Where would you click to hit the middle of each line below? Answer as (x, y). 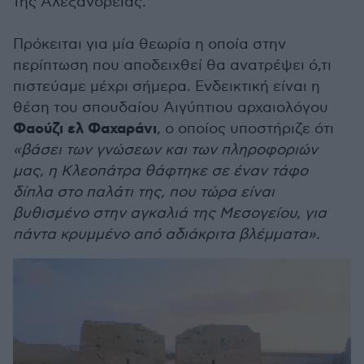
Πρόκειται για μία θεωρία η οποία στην (149, 44)
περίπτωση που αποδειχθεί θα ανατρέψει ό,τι (172, 65)
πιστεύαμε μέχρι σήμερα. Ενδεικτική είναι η (167, 87)
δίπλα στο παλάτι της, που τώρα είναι (144, 192)
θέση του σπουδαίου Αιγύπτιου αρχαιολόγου (171, 108)
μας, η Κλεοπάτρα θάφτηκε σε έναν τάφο (160, 171)
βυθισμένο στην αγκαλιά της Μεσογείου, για (170, 213)
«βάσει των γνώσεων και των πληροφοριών (165, 150)
